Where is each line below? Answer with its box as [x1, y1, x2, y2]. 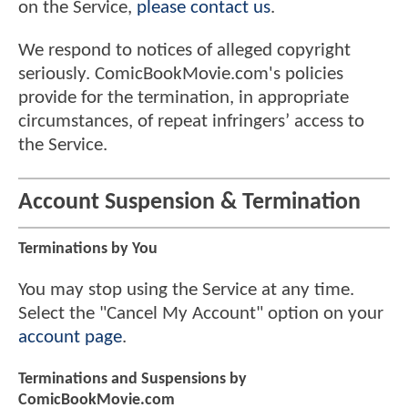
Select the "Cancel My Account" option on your [18, 303, 383, 323]
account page [18, 327, 122, 347]
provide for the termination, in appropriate [18, 88, 349, 108]
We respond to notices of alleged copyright [18, 41, 351, 61]
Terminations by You [18, 240, 158, 258]
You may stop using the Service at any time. [18, 280, 354, 300]
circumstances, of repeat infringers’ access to [18, 112, 364, 132]
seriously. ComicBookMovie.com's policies [18, 65, 343, 85]
